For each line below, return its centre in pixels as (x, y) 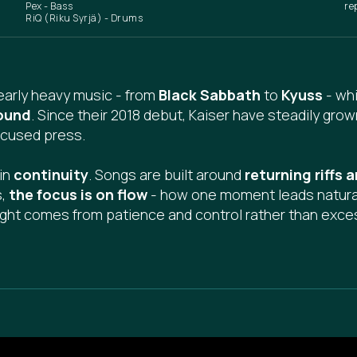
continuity (51, 175)
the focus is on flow (78, 194)
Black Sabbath (210, 95)
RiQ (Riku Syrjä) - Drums (84, 18)
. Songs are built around (167, 175)
